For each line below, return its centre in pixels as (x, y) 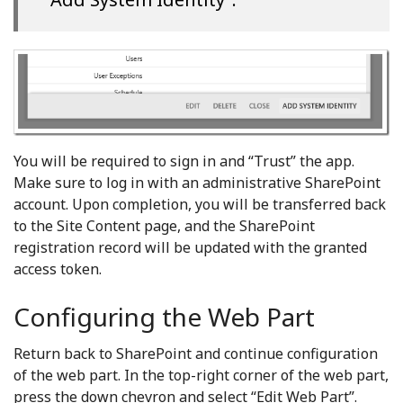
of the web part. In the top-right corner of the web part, (201, 376)
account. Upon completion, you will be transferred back (200, 205)
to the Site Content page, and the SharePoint (164, 226)
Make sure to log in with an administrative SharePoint (197, 183)
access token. (58, 269)
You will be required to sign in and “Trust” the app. (184, 161)
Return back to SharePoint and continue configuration (196, 354)
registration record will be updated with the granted (190, 248)
